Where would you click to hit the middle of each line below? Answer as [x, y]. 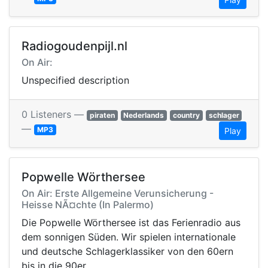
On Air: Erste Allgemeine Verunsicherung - [118, 194]
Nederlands [144, 115]
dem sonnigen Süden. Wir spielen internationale [129, 237]
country [186, 115]
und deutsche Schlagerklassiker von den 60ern [127, 252]
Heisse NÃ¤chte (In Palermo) [88, 205]
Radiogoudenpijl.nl [74, 46]
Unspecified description [75, 80]
